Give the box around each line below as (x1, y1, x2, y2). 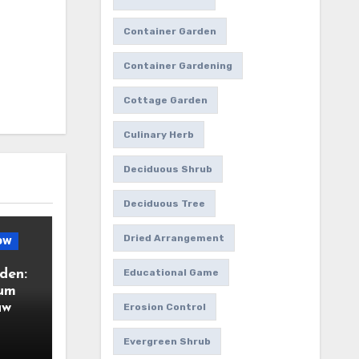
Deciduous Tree (123, 198, 205, 210)
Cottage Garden (123, 95, 208, 107)
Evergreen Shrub (123, 336, 211, 348)
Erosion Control (123, 301, 206, 313)
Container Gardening (123, 60, 232, 72)
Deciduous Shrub (123, 163, 212, 175)
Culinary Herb (123, 129, 194, 141)
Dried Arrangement (123, 232, 224, 244)
